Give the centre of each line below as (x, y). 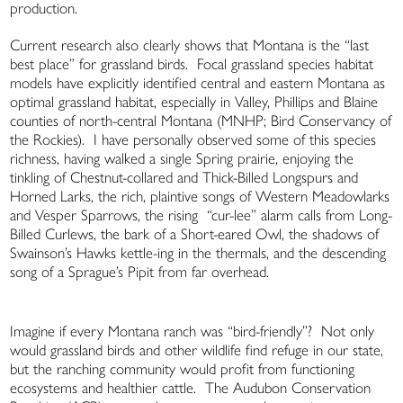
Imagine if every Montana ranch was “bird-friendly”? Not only (193, 331)
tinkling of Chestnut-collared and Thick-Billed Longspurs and (184, 178)
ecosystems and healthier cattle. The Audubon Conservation (191, 388)
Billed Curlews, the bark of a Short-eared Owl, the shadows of (195, 234)
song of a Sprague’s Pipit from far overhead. (140, 272)
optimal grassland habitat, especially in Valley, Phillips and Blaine (194, 102)
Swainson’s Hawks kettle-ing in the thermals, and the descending (198, 253)
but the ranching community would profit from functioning (183, 369)
